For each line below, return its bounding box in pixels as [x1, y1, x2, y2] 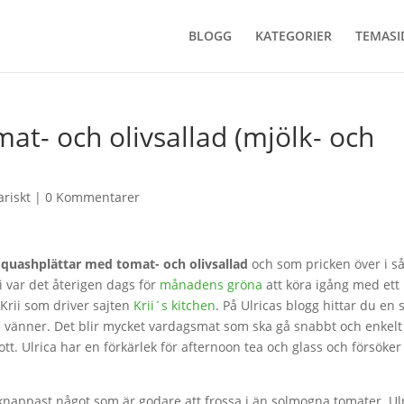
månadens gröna [160, 276, 263, 293]
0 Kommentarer [45, 188, 141, 206]
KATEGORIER [254, 27, 332, 44]
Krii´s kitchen [133, 297, 216, 314]
